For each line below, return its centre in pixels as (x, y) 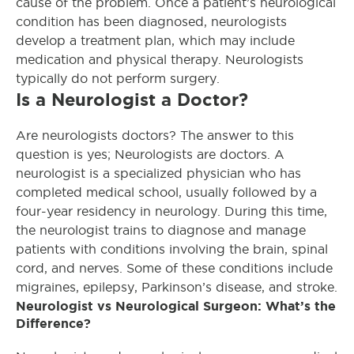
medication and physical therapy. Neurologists (160, 60)
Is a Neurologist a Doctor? (132, 100)
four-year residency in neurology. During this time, (171, 211)
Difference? (53, 323)
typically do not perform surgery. (118, 79)
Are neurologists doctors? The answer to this (155, 136)
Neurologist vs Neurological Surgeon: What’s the (176, 306)
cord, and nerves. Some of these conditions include (174, 268)
